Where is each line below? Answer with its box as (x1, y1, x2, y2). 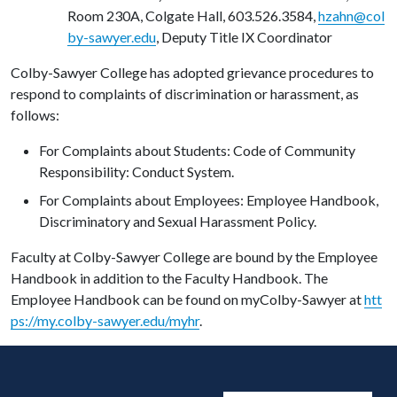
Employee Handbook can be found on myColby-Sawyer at (11, 290, 364, 307)
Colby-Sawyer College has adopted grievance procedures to (11, 63, 374, 81)
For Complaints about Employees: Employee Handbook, (39, 191, 378, 208)
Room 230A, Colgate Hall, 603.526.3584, (67, 6, 318, 24)
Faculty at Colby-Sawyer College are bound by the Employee (11, 247, 378, 265)
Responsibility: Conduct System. (39, 162, 234, 180)
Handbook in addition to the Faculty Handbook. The (11, 269, 328, 286)
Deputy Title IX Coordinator (161, 27, 332, 45)
